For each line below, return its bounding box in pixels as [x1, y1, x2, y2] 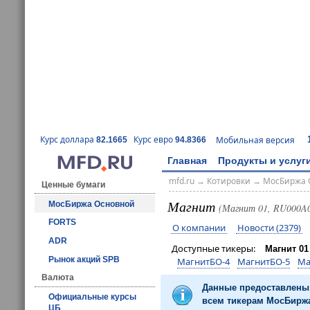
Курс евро [134, 134, 175, 146]
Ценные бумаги [42, 179, 105, 190]
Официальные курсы [48, 291, 136, 302]
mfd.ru [168, 175, 194, 188]
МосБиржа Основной [48, 199, 134, 209]
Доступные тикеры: [171, 242, 259, 255]
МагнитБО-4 [176, 255, 230, 268]
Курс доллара [40, 134, 96, 146]
